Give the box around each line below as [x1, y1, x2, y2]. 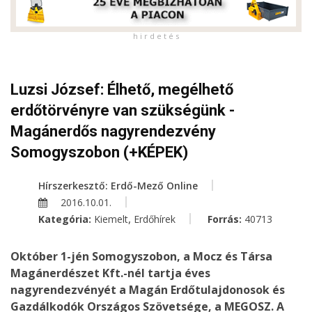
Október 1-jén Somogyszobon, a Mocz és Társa [10, 249, 272, 265]
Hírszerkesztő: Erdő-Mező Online [38, 179, 198, 193]
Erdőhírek [134, 212, 175, 226]
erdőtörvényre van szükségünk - [10, 102, 235, 120]
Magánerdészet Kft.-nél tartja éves [10, 265, 210, 281]
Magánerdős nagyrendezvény [10, 123, 216, 141]
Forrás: [208, 212, 244, 226]
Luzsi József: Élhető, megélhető [10, 81, 233, 99]
